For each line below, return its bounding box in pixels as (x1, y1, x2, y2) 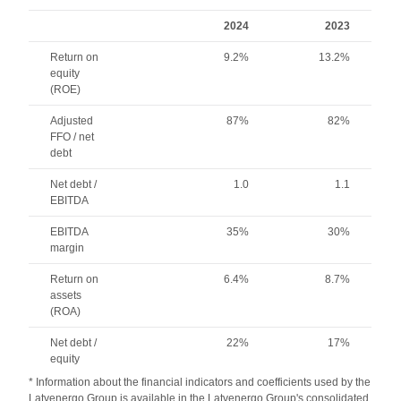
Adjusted (50, 115, 94, 127)
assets (50, 289, 82, 302)
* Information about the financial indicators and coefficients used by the (29, 376, 371, 388)
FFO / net (50, 131, 95, 143)
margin (50, 242, 85, 254)
